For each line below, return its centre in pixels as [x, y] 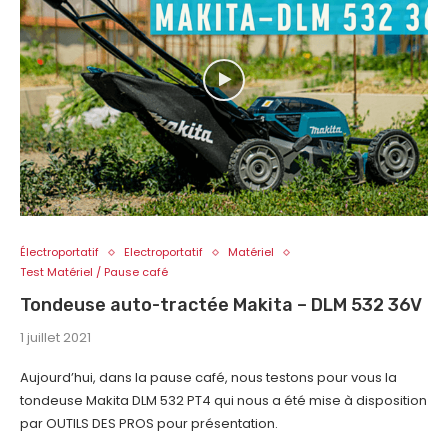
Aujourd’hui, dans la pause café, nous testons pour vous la [208, 378]
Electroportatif [163, 252]
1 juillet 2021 [55, 338]
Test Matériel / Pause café [94, 272]
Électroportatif [59, 252]
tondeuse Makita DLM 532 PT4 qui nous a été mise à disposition [223, 401]
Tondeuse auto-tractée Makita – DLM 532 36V [221, 305]
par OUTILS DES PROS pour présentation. [149, 424]
